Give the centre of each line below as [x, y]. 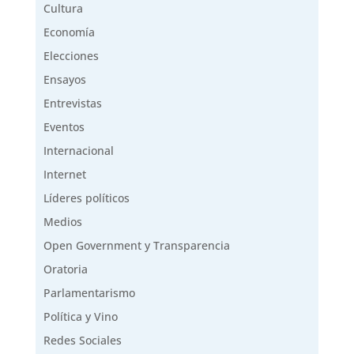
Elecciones [71, 56]
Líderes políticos [86, 198]
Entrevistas [72, 104]
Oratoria [65, 269]
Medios [62, 222]
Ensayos [64, 80]
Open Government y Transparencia [136, 246]
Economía [69, 32]
